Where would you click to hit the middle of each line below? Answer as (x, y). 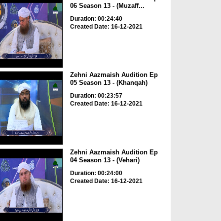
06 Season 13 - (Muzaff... (107, 5)
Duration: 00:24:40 (96, 18)
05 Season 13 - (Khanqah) (109, 83)
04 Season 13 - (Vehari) (105, 160)
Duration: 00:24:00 (96, 173)
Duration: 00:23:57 (96, 96)
